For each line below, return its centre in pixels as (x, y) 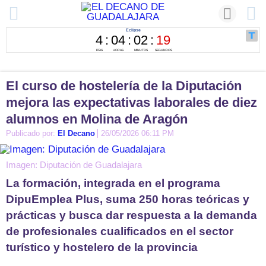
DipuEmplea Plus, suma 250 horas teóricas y (128, 199)
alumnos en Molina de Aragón (97, 119)
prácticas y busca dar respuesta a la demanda (132, 215)
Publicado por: (32, 134)
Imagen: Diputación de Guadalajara (74, 164)
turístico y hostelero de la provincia (102, 247)
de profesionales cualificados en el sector (120, 231)
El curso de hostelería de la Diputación (124, 86)
